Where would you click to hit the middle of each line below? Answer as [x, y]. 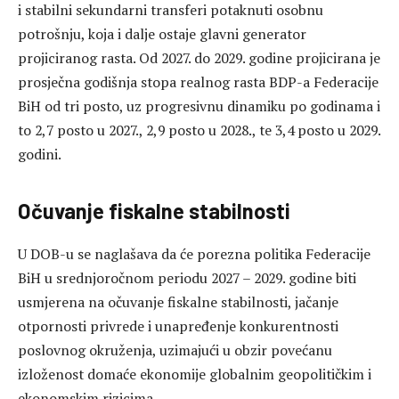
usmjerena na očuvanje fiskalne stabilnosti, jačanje [178, 302]
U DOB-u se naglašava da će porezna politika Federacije [194, 254]
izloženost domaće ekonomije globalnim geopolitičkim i [195, 375]
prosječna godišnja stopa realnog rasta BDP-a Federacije [198, 82]
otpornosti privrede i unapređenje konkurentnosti [178, 326]
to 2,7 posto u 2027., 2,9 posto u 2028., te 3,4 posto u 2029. [199, 130]
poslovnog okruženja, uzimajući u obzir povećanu [175, 350]
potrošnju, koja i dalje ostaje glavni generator [162, 34]
